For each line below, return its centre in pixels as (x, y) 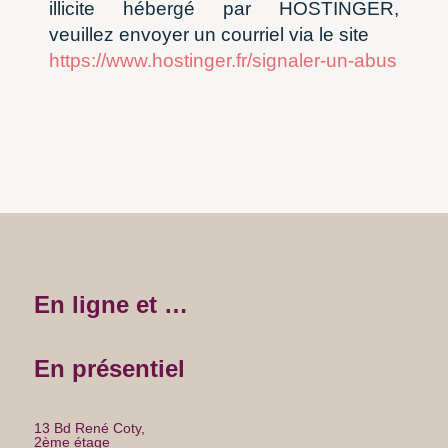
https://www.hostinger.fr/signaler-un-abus (223, 61)
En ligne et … (110, 305)
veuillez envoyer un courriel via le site (209, 35)
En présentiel (109, 369)
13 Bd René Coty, (89, 428)
